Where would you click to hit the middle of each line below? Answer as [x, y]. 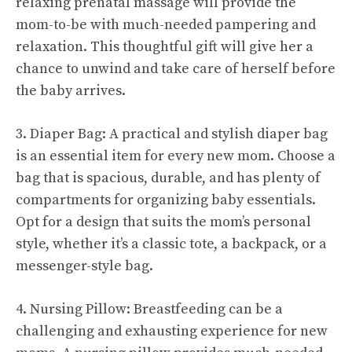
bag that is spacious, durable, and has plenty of [168, 178]
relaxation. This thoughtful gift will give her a [165, 46]
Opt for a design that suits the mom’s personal [163, 222]
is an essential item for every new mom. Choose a [176, 156]
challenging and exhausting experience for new [172, 331]
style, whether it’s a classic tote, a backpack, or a [171, 244]
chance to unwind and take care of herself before [176, 68]
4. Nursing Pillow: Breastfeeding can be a [149, 309]
